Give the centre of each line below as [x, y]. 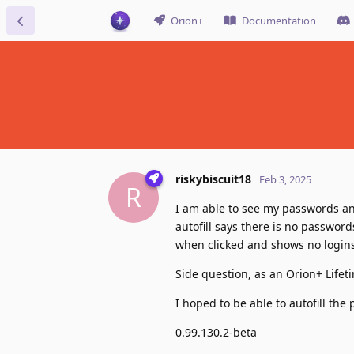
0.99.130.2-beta [216, 332]
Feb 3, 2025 [285, 179]
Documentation [279, 21]
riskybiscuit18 [213, 179]
